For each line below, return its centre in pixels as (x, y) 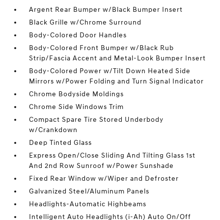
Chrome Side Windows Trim (77, 107)
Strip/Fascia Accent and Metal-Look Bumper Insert (118, 58)
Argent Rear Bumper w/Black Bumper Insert (106, 10)
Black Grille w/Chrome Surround (85, 23)
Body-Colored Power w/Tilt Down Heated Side (110, 71)
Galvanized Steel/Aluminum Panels (89, 192)
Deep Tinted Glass (61, 143)
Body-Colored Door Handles (78, 35)
